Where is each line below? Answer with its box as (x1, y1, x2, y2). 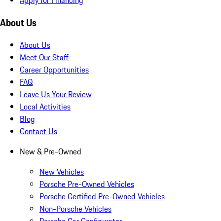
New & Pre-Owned (20, 146, 81, 158)
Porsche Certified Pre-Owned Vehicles (39, 190, 165, 203)
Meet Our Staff (20, 51, 69, 64)
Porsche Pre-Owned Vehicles (39, 178, 134, 190)
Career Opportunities (20, 64, 89, 76)
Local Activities (20, 101, 71, 113)
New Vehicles (39, 166, 84, 178)
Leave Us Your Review (20, 88, 92, 101)
